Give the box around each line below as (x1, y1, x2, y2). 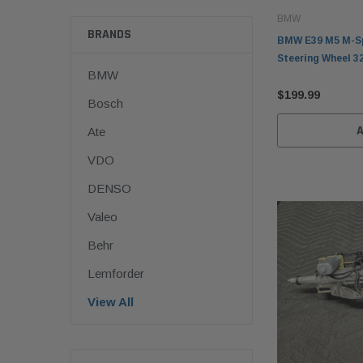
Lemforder (88, 267, 144, 281)
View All (88, 295, 134, 310)
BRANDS (88, 26, 131, 44)
